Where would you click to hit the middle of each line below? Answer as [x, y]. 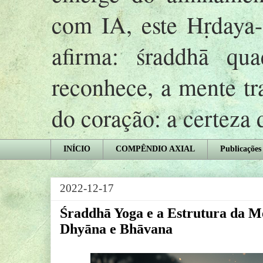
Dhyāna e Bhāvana [116, 229]
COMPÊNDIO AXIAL [155, 149]
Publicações [241, 149]
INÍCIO [77, 149]
